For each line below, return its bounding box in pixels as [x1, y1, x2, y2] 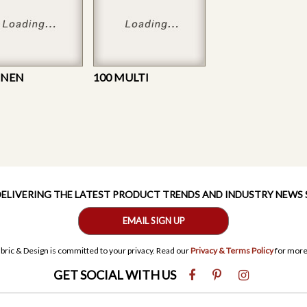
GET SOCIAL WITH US [53, 267, 178, 282]
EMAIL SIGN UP [122, 214, 185, 226]
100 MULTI [93, 70, 149, 84]
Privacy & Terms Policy [190, 245, 273, 256]
